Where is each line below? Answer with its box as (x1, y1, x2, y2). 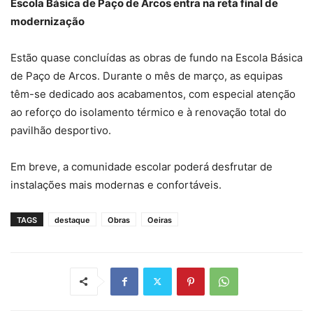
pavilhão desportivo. (10, 123, 111, 137)
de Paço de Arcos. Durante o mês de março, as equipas (10, 68, 283, 82)
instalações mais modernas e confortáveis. (10, 177, 221, 191)
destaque (54, 214, 90, 225)
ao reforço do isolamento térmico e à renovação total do (10, 105, 286, 119)
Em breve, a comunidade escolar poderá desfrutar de (10, 159, 272, 173)
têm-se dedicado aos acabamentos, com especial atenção (10, 87, 296, 101)
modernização (10, 14, 85, 28)
